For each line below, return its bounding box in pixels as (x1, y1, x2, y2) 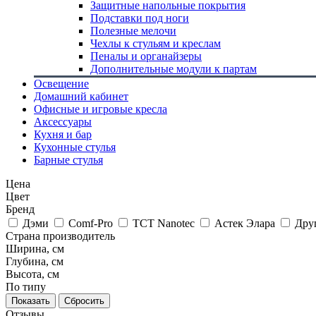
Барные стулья (34, 154, 103, 166)
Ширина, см (6, 243, 64, 255)
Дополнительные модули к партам (90, 63, 257, 75)
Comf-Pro (68, 217, 113, 229)
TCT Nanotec (133, 217, 195, 229)
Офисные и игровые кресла (34, 103, 167, 115)
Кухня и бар (34, 128, 92, 140)
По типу (6, 281, 46, 293)
